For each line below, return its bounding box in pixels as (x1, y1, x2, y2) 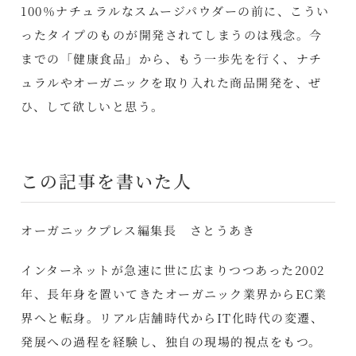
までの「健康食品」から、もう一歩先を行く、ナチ (21, 49, 323, 67)
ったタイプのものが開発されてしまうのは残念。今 (21, 25, 323, 43)
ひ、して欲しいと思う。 (21, 97, 164, 114)
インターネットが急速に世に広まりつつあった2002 (21, 261, 325, 278)
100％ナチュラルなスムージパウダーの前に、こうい (21, 2, 330, 19)
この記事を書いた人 (21, 168, 193, 193)
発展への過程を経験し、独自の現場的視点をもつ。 (21, 332, 322, 350)
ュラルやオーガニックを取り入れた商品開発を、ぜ (21, 73, 322, 91)
